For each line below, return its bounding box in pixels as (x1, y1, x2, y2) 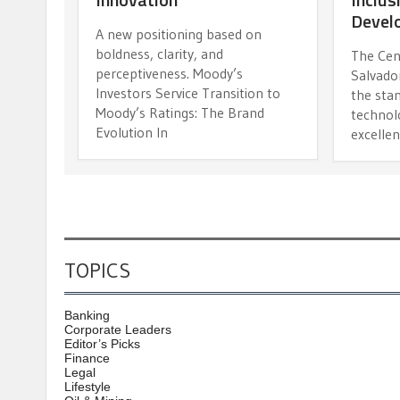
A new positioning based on (96, 24, 262, 43)
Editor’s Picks (64, 336, 140, 351)
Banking (64, 307, 110, 322)
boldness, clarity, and (96, 44, 223, 62)
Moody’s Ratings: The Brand (96, 103, 264, 121)
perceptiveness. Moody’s (96, 63, 243, 82)
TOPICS (64, 256, 130, 283)
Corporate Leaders (64, 321, 171, 337)
